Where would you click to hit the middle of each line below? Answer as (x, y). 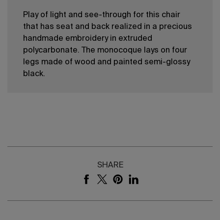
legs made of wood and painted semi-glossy (107, 63)
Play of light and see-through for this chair (102, 15)
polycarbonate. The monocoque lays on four (105, 51)
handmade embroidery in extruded (88, 39)
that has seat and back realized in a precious (108, 27)
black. (34, 74)
